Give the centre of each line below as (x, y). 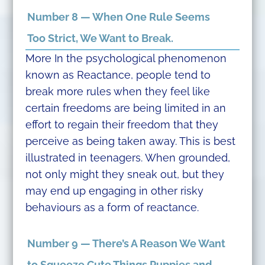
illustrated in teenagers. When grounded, (127, 158)
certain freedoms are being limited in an (125, 108)
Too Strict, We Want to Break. (101, 38)
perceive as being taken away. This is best (130, 141)
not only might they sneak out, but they (125, 174)
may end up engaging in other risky (114, 191)
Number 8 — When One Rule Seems (119, 17)
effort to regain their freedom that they (122, 125)
